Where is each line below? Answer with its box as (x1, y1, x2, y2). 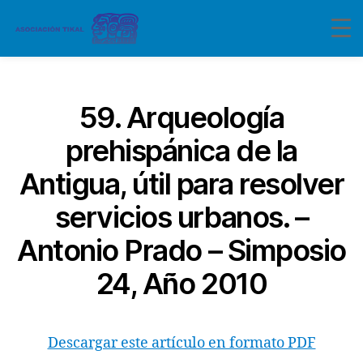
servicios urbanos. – (54, 199, 309, 235)
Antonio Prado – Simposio (17, 233, 346, 268)
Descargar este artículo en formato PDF (47, 334, 316, 352)
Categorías (181, 84, 253, 101)
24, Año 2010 (96, 266, 267, 301)
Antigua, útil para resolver (19, 166, 344, 202)
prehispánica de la (66, 133, 297, 169)
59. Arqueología (79, 100, 284, 135)
